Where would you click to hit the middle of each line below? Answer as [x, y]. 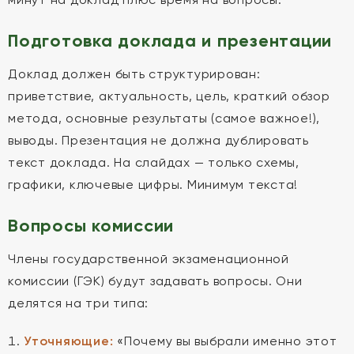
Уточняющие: [69, 341]
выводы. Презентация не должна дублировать [158, 140]
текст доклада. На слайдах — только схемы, [154, 162]
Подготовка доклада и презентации [170, 41]
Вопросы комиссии [91, 226]
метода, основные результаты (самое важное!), [164, 118]
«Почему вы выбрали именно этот [225, 341]
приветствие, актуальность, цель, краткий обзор [169, 96]
